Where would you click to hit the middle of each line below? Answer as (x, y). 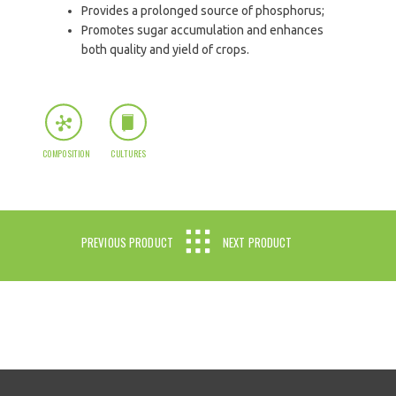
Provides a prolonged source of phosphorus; (203, 11)
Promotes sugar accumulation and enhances (203, 30)
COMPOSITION (66, 153)
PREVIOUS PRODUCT (127, 242)
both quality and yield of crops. (166, 49)
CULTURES (129, 153)
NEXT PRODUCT (258, 242)
